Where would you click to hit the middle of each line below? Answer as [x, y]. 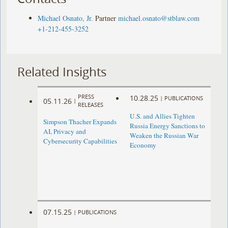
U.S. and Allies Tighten [162, 116]
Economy [143, 145]
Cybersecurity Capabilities [80, 141]
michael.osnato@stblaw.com [159, 18]
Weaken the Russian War [164, 136]
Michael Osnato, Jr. [66, 18]
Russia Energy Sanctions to [167, 126]
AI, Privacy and [65, 132]
